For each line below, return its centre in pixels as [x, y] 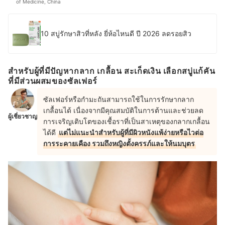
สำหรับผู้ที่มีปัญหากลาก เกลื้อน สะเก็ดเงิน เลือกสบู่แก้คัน [112, 71]
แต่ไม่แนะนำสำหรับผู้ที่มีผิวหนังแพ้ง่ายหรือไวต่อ [131, 132]
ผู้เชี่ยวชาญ [23, 116]
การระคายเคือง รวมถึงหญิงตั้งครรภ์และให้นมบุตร [119, 143]
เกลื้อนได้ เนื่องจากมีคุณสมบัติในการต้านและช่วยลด [123, 110]
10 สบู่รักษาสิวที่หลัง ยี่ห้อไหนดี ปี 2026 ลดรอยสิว [116, 34]
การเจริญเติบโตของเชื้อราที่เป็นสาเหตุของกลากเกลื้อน [127, 121]
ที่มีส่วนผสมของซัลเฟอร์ [53, 81]
